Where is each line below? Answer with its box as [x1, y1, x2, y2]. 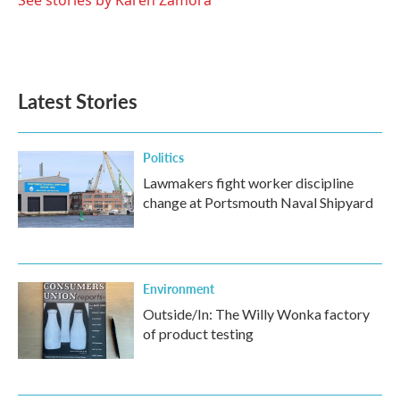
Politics [143, 148, 184, 166]
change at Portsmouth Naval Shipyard [143, 194, 373, 211]
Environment [143, 279, 214, 297]
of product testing [143, 325, 254, 342]
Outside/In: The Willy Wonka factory [143, 305, 370, 322]
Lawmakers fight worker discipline [143, 174, 354, 191]
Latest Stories [18, 87, 137, 115]
